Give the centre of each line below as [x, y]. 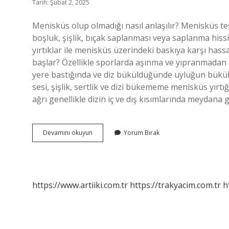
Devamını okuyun [68, 133]
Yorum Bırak [142, 133]
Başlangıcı [107, 141]
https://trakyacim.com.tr [175, 185]
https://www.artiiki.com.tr [80, 185]
